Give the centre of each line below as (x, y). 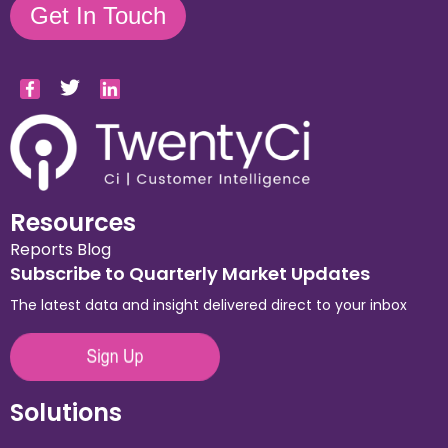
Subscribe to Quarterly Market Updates (190, 273)
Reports (41, 249)
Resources (73, 222)
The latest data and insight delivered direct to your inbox (208, 304)
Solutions (66, 412)
